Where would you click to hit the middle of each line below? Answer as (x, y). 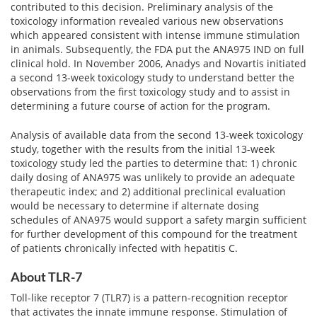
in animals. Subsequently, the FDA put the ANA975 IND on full (157, 49)
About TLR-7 (46, 277)
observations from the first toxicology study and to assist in (150, 92)
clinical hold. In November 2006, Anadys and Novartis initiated (158, 63)
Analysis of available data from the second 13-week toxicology (157, 135)
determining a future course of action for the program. (140, 106)
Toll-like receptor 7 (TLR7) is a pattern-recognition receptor (149, 298)
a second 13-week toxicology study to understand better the (152, 77)
